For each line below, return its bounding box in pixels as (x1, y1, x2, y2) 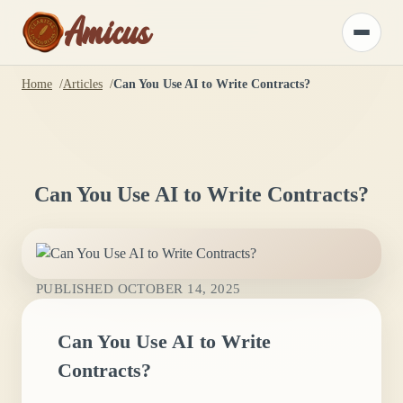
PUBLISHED (36, 280, 118, 296)
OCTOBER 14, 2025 (117, 280, 241, 296)
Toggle (360, 31, 395, 45)
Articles (63, 77, 103, 91)
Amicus (65, 13, 149, 63)
